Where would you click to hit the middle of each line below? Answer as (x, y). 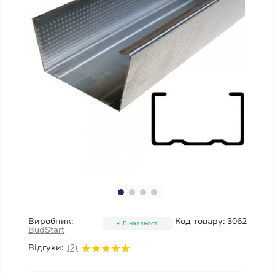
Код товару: (199, 221)
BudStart (46, 230)
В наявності (141, 223)
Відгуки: (46, 248)
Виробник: (51, 221)
